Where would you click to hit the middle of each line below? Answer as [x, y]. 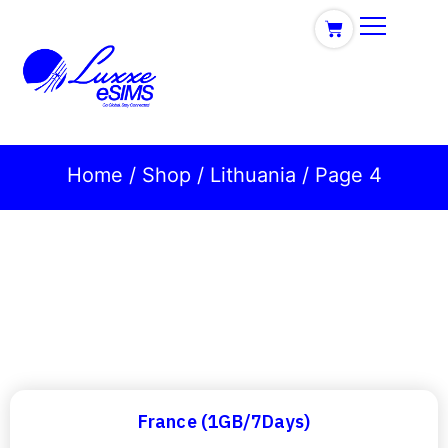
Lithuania [252, 174]
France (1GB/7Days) [224, 421]
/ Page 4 [338, 174]
